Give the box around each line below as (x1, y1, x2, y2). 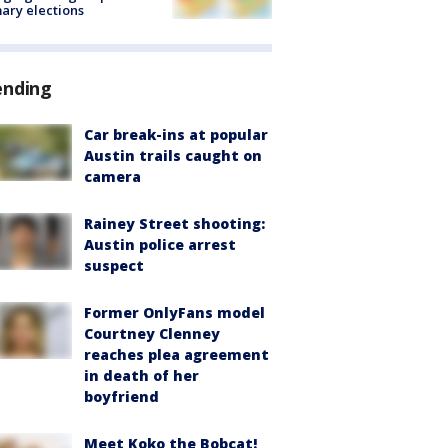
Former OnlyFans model (84, 303, 265, 323)
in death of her (84, 366, 199, 386)
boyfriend (84, 387, 159, 407)
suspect (84, 256, 144, 276)
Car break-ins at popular (84, 125, 268, 145)
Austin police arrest (84, 235, 236, 255)
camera (84, 167, 141, 187)
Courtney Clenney (84, 324, 220, 344)
